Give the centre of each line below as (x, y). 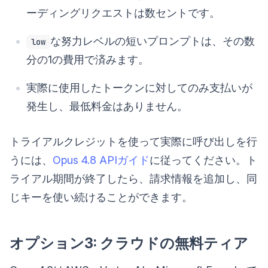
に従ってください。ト (203, 160)
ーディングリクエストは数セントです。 (123, 13)
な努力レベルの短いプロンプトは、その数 (153, 41)
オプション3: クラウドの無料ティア (129, 243)
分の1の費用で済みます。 (88, 60)
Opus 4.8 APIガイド (101, 160)
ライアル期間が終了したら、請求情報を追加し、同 (133, 179)
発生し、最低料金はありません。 (107, 106)
